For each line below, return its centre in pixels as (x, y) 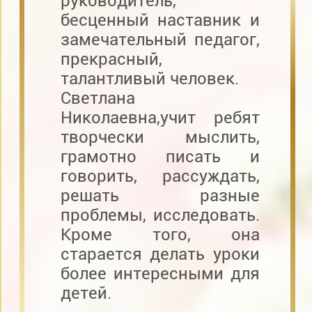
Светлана (97, 98)
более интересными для (160, 273)
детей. (86, 293)
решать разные (160, 195)
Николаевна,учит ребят (160, 117)
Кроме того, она (160, 234)
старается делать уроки (160, 254)
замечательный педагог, (160, 39)
